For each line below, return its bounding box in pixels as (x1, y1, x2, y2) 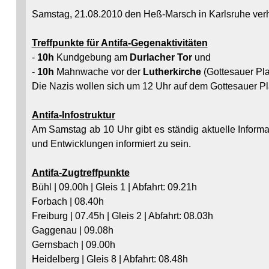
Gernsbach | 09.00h (31, 239, 115, 250)
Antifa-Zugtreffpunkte (31, 167, 130, 178)
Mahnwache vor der (53, 66, 143, 77)
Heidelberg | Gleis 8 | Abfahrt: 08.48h (31, 253, 188, 264)
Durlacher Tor (129, 52, 192, 62)
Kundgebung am (53, 52, 130, 62)
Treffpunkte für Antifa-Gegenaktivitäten (31, 37, 208, 48)
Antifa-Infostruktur (31, 109, 115, 120)
